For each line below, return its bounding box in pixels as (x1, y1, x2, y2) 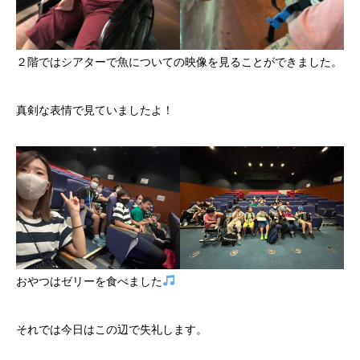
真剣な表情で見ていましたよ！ (16, 104, 174, 117)
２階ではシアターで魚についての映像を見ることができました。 (16, 56, 342, 69)
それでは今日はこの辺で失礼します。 (16, 324, 207, 337)
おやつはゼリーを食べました (16, 276, 162, 288)
